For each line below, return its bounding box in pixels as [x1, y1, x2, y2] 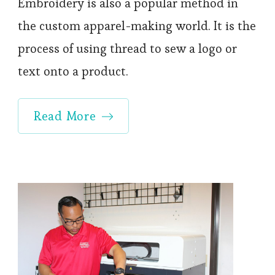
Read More [34, 107, 96, 124]
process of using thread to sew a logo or [18, 40, 237, 56]
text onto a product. [18, 63, 128, 79]
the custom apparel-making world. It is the [18, 17, 256, 34]
